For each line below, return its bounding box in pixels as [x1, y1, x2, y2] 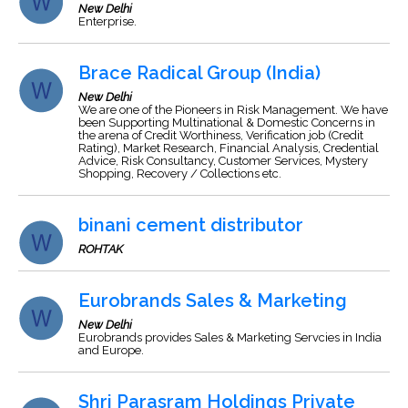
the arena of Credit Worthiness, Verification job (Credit [78, 128, 363, 142]
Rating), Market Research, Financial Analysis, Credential [78, 141, 379, 155]
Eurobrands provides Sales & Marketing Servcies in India [78, 331, 382, 344]
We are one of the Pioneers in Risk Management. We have [78, 103, 388, 117]
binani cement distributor [78, 214, 303, 236]
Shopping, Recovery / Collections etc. [78, 167, 281, 180]
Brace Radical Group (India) [78, 62, 321, 84]
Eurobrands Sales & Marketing [78, 290, 347, 311]
